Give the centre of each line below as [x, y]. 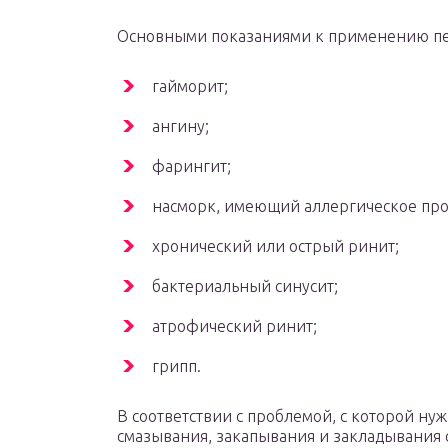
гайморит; [190, 86]
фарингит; [191, 166]
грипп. [176, 366]
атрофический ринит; [234, 326]
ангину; [180, 126]
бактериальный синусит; [245, 286]
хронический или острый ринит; [275, 246]
